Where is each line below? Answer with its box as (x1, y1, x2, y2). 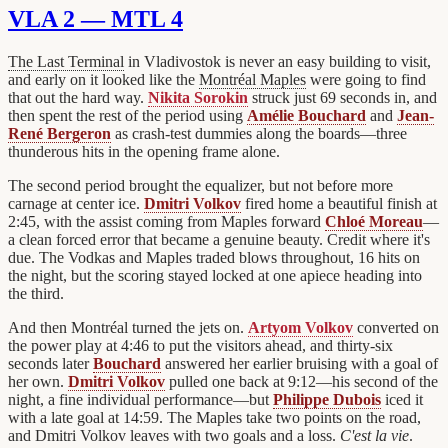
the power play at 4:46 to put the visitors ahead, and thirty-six (8, 336, 393, 354)
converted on (353, 318, 439, 336)
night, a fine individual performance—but (8, 390, 273, 408)
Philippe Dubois (273, 390, 381, 408)
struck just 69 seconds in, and (248, 88, 437, 106)
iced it (381, 390, 423, 408)
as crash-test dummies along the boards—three (111, 124, 407, 142)
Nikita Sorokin (148, 88, 248, 106)
